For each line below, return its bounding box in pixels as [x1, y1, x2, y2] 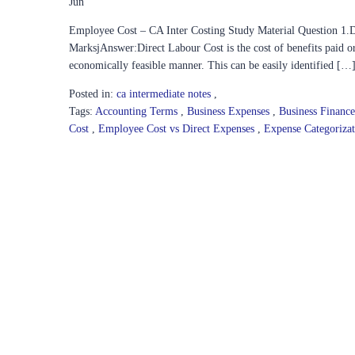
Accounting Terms [95, 105, 181, 117]
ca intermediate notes [116, 87, 211, 100]
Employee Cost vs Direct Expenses [98, 122, 258, 135]
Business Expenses [187, 105, 273, 117]
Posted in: [69, 87, 113, 100]
